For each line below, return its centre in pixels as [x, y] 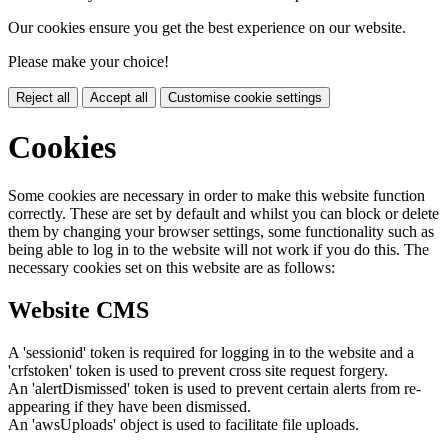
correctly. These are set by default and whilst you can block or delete [223, 214]
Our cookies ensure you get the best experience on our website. [207, 27]
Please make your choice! [88, 61]
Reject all [43, 97]
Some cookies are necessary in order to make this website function [216, 196]
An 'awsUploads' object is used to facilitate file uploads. [183, 425]
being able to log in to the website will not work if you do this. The [218, 250]
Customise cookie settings [245, 97]
